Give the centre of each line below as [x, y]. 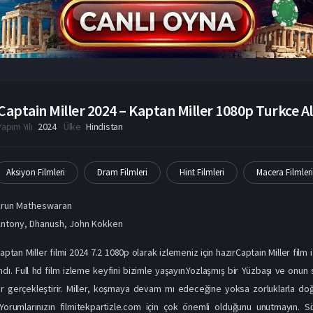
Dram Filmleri [123, 172]
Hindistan [104, 126]
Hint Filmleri [202, 172]
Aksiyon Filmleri [36, 172]
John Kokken [96, 223]
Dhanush [47, 223]
